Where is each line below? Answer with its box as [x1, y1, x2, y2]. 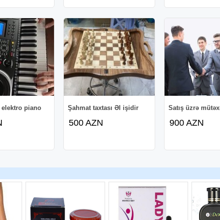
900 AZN [169, 117, 204, 128]
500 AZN [69, 117, 104, 128]
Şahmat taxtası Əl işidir [68, 104, 139, 111]
